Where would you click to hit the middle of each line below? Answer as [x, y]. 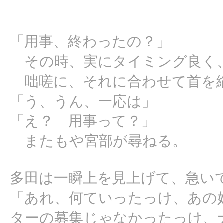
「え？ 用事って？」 [83, 121]
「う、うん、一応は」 [83, 101]
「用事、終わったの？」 [90, 42]
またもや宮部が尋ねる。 [98, 141]
